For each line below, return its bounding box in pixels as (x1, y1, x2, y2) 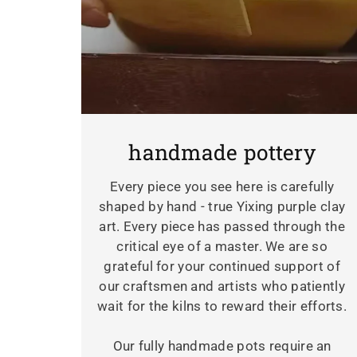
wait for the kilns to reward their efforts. (97, 298, 347, 315)
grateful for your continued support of (104, 258, 340, 275)
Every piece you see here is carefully (110, 178, 335, 195)
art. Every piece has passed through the (99, 218, 345, 235)
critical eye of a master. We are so (116, 238, 328, 255)
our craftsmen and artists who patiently (99, 278, 345, 295)
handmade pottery (128, 138, 316, 167)
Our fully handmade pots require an (112, 338, 331, 355)
